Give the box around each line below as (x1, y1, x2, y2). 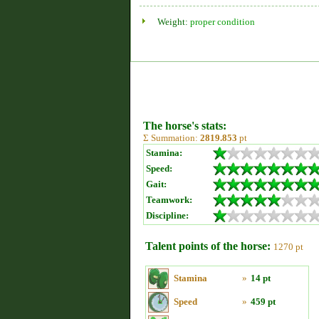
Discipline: (146, 210, 189, 221)
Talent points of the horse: (145, 240, 271, 252)
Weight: (157, 16, 190, 27)
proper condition (190, 16, 255, 27)
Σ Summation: (143, 132, 200, 143)
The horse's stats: (143, 120, 226, 132)
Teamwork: (146, 194, 192, 205)
